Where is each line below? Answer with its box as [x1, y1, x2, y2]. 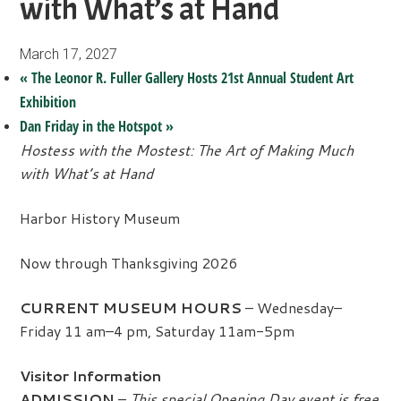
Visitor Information [20, 365, 162, 386]
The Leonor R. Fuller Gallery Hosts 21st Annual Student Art [28, 68, 354, 88]
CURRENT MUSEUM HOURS [20, 297, 243, 318]
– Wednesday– [242, 297, 343, 318]
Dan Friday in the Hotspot [20, 116, 166, 136]
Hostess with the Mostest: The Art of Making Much [20, 140, 354, 160]
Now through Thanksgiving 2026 [20, 252, 238, 273]
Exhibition [20, 92, 77, 112]
